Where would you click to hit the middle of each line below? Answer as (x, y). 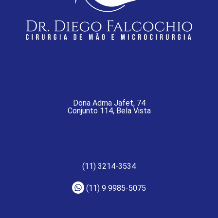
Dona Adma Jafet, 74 (109, 103)
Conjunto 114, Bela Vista (109, 110)
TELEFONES (109, 141)
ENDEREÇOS (109, 81)
